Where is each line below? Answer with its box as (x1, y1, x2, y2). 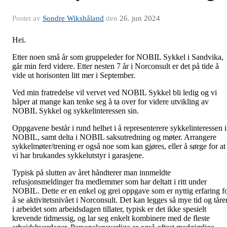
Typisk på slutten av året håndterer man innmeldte (12, 168, 171, 177)
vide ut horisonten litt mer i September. (12, 71, 137, 80)
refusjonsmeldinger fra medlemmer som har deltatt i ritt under (12, 177, 207, 186)
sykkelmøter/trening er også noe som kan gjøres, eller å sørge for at (12, 142, 225, 150)
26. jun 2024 (120, 14, 160, 22)
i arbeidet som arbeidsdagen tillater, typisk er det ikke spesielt (12, 205, 206, 213)
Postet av (12, 14, 43, 22)
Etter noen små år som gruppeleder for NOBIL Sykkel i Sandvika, (12, 53, 223, 61)
